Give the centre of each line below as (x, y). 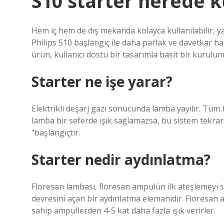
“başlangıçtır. (56, 132)
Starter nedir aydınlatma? (121, 159)
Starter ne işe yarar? (102, 81)
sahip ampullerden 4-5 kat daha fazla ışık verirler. (123, 210)
